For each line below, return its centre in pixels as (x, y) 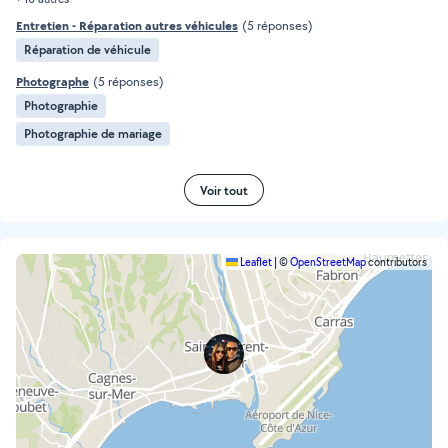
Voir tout (224, 190)
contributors (396, 262)
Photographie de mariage (93, 133)
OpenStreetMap (328, 262)
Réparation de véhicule (87, 49)
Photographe (52, 81)
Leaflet (255, 262)
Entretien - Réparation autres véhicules (127, 25)
